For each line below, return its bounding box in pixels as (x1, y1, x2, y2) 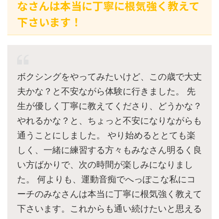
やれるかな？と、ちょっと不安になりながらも (17, 115, 202, 126)
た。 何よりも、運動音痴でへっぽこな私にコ (17, 174, 196, 185)
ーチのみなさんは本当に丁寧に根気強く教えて (17, 189, 202, 199)
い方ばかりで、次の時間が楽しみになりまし (17, 159, 193, 170)
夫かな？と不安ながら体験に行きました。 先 (17, 86, 196, 97)
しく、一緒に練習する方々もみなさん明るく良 (17, 145, 202, 155)
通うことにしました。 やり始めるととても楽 (17, 130, 196, 141)
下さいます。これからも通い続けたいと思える (17, 203, 202, 214)
